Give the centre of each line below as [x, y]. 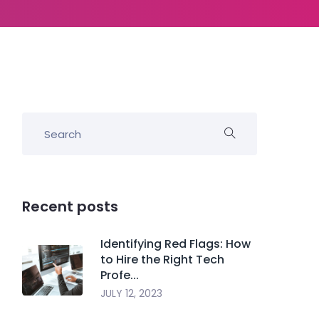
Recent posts [70, 206]
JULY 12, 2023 [131, 293]
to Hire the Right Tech [162, 260]
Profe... [120, 275]
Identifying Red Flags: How [176, 244]
